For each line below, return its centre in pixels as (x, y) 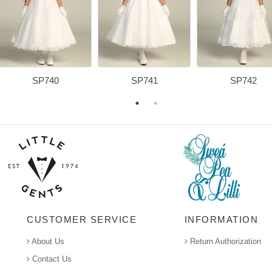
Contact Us (51, 259)
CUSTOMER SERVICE (82, 219)
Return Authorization (224, 241)
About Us (47, 241)
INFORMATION (221, 219)
